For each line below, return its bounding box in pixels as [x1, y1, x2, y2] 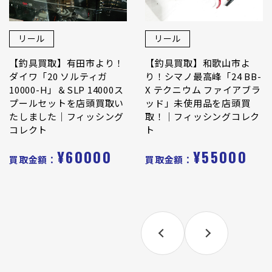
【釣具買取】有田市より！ [9, 56, 124, 69]
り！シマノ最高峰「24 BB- [145, 69, 262, 83]
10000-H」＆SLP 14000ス [9, 83, 124, 96]
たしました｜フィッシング [9, 109, 124, 123]
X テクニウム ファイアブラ [145, 83, 261, 96]
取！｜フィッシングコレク [145, 109, 260, 123]
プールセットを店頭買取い [9, 96, 124, 109]
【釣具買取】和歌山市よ [145, 56, 251, 69]
